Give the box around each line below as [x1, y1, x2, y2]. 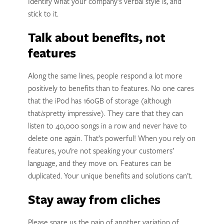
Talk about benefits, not [27, 32, 165, 45]
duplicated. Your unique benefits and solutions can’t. [27, 172, 192, 180]
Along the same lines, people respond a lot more [27, 72, 182, 80]
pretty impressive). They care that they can [44, 110, 183, 118]
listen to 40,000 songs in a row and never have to [27, 122, 187, 130]
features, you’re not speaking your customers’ [27, 147, 174, 155]
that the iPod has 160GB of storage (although [27, 97, 171, 105]
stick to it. [27, 11, 58, 19]
